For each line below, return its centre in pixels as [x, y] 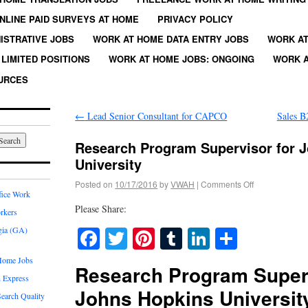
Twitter [159, 239]
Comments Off [228, 184]
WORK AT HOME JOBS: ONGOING [181, 59]
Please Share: [101, 209]
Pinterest [194, 239]
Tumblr [215, 239]
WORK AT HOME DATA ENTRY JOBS [171, 39]
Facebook [142, 239]
